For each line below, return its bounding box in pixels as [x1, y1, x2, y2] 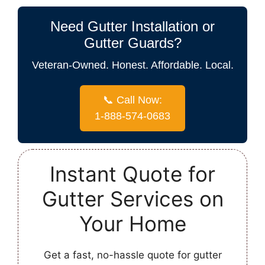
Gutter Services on [41, 186, 224, 212]
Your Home [79, 211, 186, 237]
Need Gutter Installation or [50, 18, 215, 35]
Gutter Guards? [83, 35, 182, 51]
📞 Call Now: [103, 94, 162, 106]
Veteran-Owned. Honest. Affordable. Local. [31, 59, 234, 72]
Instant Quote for [50, 161, 215, 187]
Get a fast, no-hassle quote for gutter [43, 249, 222, 261]
